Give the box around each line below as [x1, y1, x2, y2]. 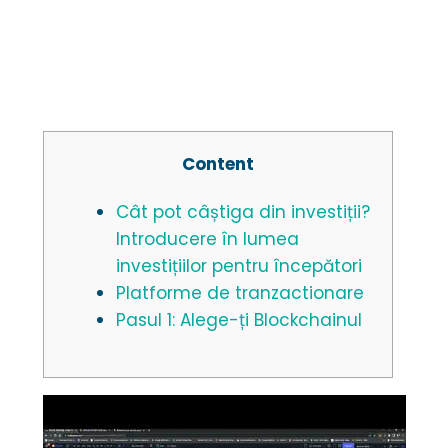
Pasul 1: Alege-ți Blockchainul [116, 308, 363, 333]
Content [182, 152, 255, 177]
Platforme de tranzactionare [116, 281, 365, 306]
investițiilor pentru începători [116, 254, 363, 279]
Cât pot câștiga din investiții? [116, 200, 371, 225]
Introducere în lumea [116, 227, 300, 252]
